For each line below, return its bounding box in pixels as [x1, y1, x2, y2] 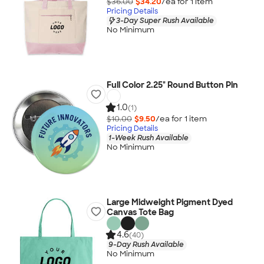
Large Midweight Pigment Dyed [106, 197, 233, 207]
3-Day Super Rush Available [115, 15, 214, 25]
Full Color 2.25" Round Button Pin [106, 80, 238, 90]
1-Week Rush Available [108, 133, 189, 143]
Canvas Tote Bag [106, 207, 174, 217]
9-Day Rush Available [108, 239, 184, 249]
